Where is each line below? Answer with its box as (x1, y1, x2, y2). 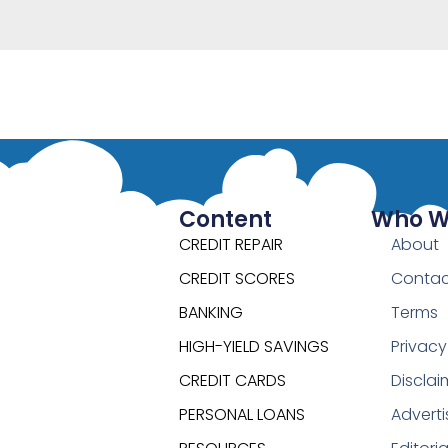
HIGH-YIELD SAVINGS (178, 335, 329, 359)
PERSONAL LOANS (178, 403, 305, 427)
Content (178, 204, 272, 236)
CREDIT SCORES (178, 267, 295, 291)
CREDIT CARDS (178, 369, 286, 393)
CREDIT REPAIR (178, 233, 283, 257)
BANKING (178, 301, 243, 325)
